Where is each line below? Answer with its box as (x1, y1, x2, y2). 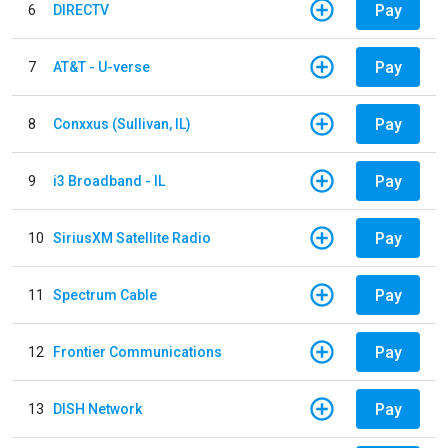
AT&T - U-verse (53, 58, 150, 75)
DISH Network (53, 400, 142, 417)
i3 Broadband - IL (53, 172, 165, 189)
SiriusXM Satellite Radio (53, 229, 211, 246)
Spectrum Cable (53, 286, 157, 303)
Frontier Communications (53, 343, 222, 360)
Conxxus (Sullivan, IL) (53, 115, 191, 132)
